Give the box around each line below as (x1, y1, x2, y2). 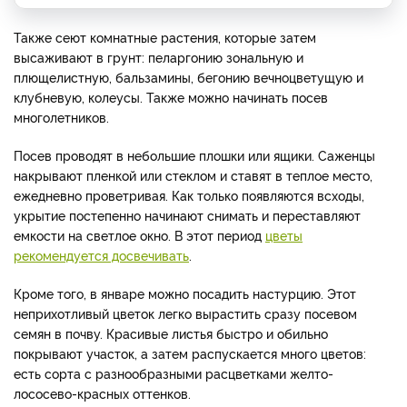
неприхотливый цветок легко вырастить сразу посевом (14, 303, 357, 322)
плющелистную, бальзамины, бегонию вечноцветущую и (14, 67, 363, 85)
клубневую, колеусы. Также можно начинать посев (14, 87, 328, 105)
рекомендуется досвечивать (14, 245, 189, 263)
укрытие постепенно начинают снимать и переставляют (14, 205, 361, 223)
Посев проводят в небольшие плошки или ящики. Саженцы (14, 145, 375, 164)
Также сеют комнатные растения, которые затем (14, 27, 316, 45)
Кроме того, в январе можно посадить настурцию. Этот (14, 283, 356, 302)
